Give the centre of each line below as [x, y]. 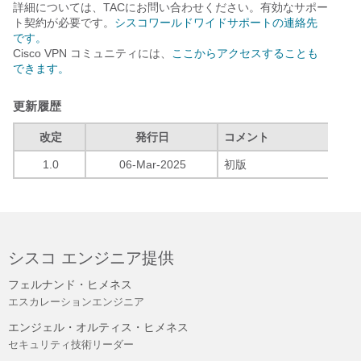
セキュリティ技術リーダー [71, 345]
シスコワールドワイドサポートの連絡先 [216, 23]
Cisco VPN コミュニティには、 [92, 54]
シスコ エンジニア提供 [91, 258]
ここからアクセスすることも [245, 54]
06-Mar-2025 [152, 165]
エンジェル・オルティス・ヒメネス [98, 328]
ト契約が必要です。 [64, 23]
